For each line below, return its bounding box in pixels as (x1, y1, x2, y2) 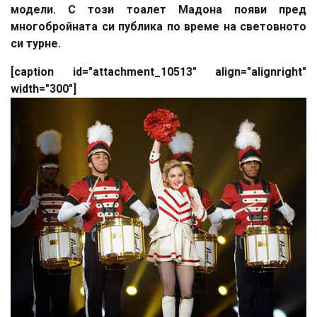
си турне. (11, 37, 61, 51)
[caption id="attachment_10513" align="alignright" (11, 65, 306, 79)
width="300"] (11, 82, 76, 96)
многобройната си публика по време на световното (11, 20, 306, 34)
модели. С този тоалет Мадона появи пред (11, 3, 306, 17)
